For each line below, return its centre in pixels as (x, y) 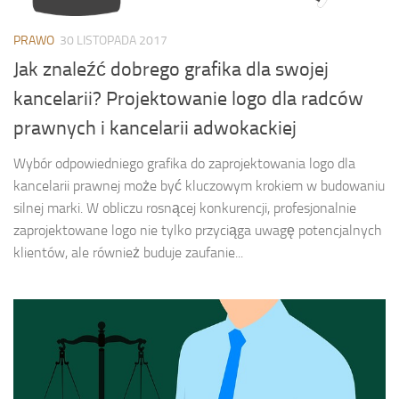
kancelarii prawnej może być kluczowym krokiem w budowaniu (199, 186)
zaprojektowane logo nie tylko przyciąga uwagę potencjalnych (198, 231)
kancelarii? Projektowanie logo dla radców (188, 99)
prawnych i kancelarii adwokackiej (155, 129)
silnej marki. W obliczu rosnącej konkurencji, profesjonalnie (185, 208)
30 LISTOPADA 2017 (114, 41)
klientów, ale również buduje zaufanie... (128, 253)
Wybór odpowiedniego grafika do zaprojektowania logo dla (184, 164)
